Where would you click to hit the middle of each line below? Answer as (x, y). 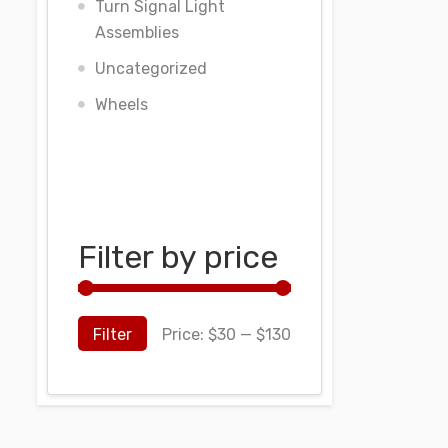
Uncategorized (151, 68)
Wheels (121, 104)
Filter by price (178, 257)
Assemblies (137, 32)
